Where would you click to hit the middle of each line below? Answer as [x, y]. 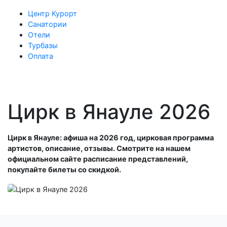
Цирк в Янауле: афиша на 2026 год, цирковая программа [111, 138]
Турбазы [43, 45]
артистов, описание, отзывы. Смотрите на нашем [99, 148]
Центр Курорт [52, 13]
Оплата [41, 56]
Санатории [47, 24]
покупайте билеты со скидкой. [64, 169]
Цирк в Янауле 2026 [109, 112]
